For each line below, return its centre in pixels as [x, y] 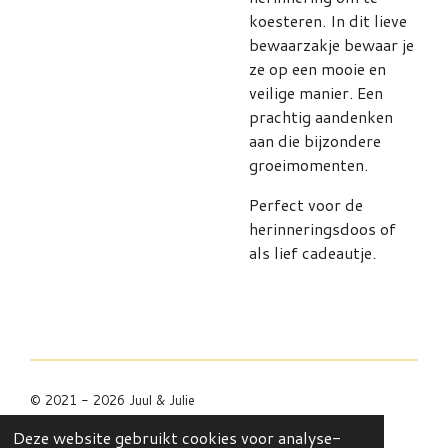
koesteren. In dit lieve [328, 20]
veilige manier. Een [316, 92]
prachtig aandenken [321, 116]
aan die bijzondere [315, 140]
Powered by [62, 419]
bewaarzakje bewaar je [331, 44]
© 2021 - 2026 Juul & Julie [112, 400]
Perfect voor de [306, 204]
